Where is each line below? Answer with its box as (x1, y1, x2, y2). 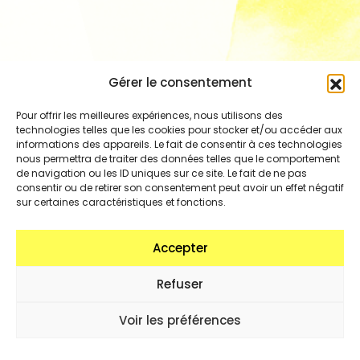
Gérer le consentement (108, 74, 252, 91)
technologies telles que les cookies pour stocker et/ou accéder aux (16, 123, 342, 137)
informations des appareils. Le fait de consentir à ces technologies (16, 137, 342, 151)
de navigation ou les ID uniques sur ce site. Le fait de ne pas (16, 166, 307, 180)
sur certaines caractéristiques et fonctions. (16, 195, 226, 209)
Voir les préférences (119, 311, 241, 329)
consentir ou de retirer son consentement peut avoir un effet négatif (16, 181, 344, 194)
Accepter (152, 239, 208, 256)
